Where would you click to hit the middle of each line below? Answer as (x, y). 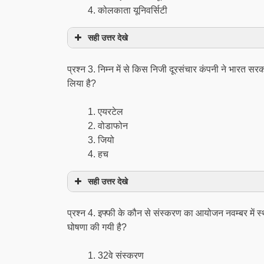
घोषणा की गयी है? (97, 227)
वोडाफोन (113, 126)
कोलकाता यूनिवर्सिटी (133, 10)
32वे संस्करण (121, 255)
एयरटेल (110, 112)
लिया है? (82, 83)
